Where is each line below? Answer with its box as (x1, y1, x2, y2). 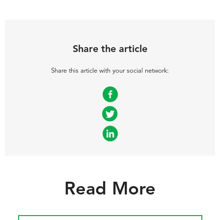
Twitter (101, 111, 119, 117)
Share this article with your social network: (51, 68, 169, 75)
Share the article (73, 45, 147, 55)
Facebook (97, 91, 123, 98)
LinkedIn (99, 131, 121, 137)
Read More (64, 181, 156, 199)
